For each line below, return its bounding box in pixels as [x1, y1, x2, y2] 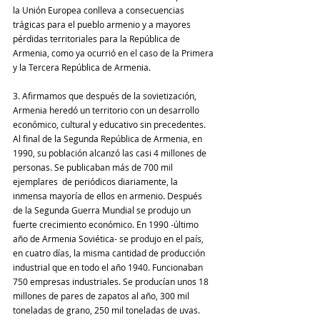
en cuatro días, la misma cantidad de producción [13, 247, 207, 259]
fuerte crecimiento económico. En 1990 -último [13, 219, 201, 231]
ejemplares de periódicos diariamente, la [13, 176, 180, 188]
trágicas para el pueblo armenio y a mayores [13, 19, 193, 31]
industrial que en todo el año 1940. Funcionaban [13, 261, 205, 274]
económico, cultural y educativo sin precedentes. [13, 119, 208, 131]
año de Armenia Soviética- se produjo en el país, [13, 233, 206, 245]
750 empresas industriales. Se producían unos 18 [13, 276, 211, 288]
